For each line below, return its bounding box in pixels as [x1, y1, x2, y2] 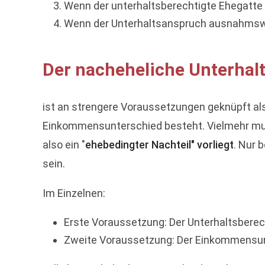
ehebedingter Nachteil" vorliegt [85, 138, 234, 151]
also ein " [43, 138, 85, 151]
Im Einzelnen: [43, 187, 105, 199]
